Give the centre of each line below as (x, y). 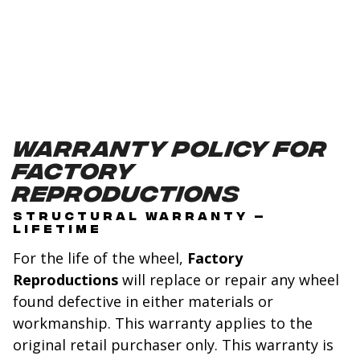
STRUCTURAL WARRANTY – (140, 215)
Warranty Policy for (170, 147)
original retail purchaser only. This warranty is (173, 345)
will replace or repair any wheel (229, 280)
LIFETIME (57, 228)
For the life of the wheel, (100, 258)
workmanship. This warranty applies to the (163, 323)
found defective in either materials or (143, 302)
